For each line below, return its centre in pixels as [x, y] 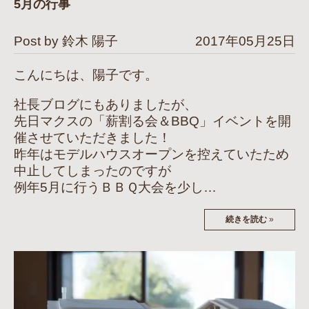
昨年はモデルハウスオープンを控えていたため [151, 154]
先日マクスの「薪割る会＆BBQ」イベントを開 [152, 121]
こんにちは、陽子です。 [86, 74]
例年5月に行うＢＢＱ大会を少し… [115, 187]
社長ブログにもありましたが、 [106, 104]
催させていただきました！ [92, 137]
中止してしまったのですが [92, 170]
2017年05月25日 [245, 41]
